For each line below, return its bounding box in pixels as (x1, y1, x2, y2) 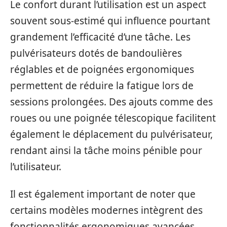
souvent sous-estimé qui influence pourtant (10, 14, 210, 27)
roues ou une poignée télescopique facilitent (10, 111, 216, 125)
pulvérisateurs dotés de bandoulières (10, 46, 182, 60)
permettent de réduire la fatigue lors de (10, 79, 194, 92)
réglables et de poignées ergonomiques (10, 62, 194, 76)
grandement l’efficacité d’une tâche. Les (10, 30, 191, 44)
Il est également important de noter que (10, 187, 196, 201)
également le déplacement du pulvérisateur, (10, 127, 213, 141)
